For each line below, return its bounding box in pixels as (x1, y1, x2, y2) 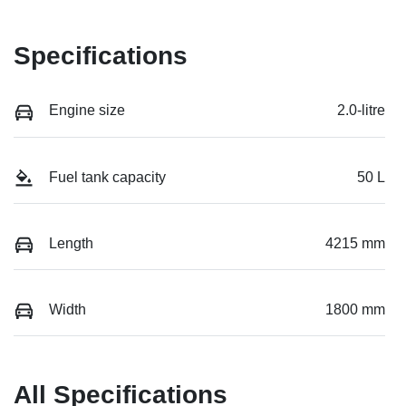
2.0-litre (337, 102, 385, 119)
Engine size (49, 102, 125, 119)
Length (49, 235, 93, 251)
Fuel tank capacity (49, 169, 166, 185)
